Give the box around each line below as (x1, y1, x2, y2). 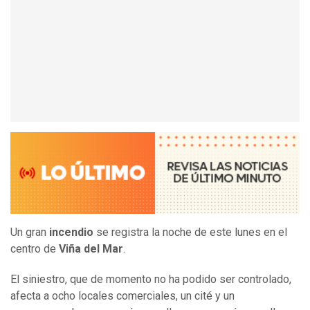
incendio (49, 226, 93, 239)
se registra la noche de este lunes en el (93, 226, 287, 239)
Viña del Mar (59, 242, 123, 256)
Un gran (10, 226, 49, 239)
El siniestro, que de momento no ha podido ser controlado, (10, 273, 291, 286)
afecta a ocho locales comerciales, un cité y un (10, 289, 235, 303)
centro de (10, 242, 59, 256)
